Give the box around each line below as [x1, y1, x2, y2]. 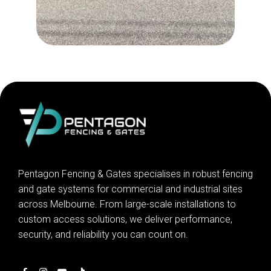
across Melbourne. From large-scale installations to [18, 198, 236, 210]
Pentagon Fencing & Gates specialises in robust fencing [18, 168, 253, 180]
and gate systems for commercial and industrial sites [18, 183, 243, 195]
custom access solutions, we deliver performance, [18, 214, 232, 225]
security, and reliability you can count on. [18, 229, 188, 240]
